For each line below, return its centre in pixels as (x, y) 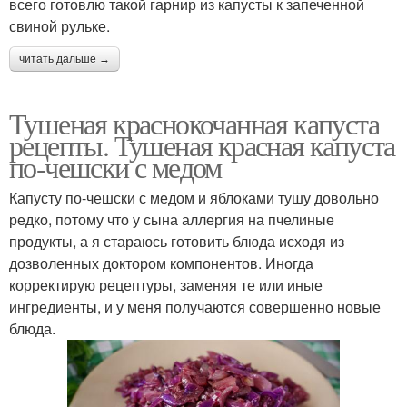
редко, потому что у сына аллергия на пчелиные (172, 219)
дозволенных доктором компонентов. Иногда (161, 263)
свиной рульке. (60, 25)
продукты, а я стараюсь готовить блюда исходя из (177, 241)
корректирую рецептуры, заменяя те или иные (166, 284)
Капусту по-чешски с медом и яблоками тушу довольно (194, 197)
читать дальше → (65, 59)
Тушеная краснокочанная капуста (194, 123)
